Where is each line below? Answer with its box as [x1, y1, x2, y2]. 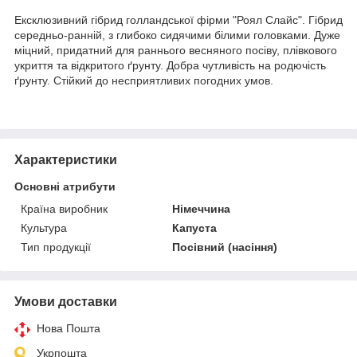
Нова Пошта [37, 321, 100, 335]
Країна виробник [21, 202, 108, 215]
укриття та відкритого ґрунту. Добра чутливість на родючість [14, 58, 326, 72]
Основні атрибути [14, 179, 116, 193]
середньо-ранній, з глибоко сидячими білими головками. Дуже [14, 28, 340, 41]
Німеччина [172, 202, 231, 215]
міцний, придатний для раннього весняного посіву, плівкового [14, 43, 337, 57]
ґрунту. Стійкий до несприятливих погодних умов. [14, 73, 273, 87]
